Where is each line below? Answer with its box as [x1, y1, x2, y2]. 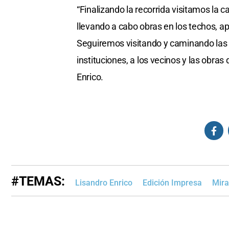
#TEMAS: [11, 174, 65, 189]
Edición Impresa [143, 178, 202, 188]
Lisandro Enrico [75, 178, 132, 188]
